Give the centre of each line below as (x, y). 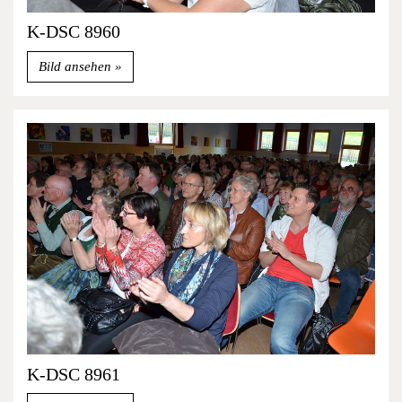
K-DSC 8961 (74, 374)
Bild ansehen (77, 66)
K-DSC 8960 (74, 32)
